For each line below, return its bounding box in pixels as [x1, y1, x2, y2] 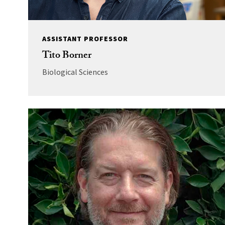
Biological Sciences [42, 66, 108, 77]
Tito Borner [42, 47, 91, 65]
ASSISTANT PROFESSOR [42, 34, 128, 43]
